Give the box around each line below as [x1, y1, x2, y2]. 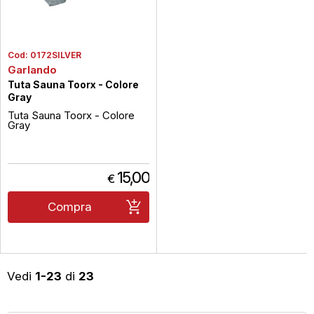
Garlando [8, 63, 57, 76]
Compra [48, 200, 92, 214]
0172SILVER [30, 50, 81, 60]
